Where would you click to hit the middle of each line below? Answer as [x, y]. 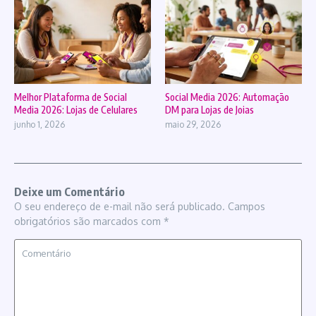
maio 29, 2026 [193, 125]
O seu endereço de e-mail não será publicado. [120, 207]
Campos [247, 207]
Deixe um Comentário [69, 192]
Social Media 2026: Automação [227, 97]
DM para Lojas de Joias [209, 110]
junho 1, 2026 [39, 125]
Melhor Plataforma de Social [71, 97]
